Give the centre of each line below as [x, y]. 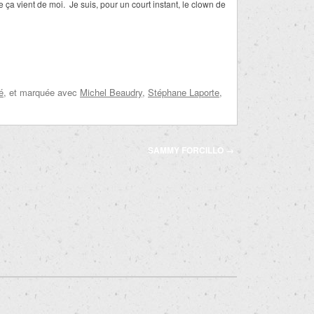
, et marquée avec [42, 92]
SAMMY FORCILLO [187, 150]
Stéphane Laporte [184, 92]
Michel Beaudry [111, 92]
